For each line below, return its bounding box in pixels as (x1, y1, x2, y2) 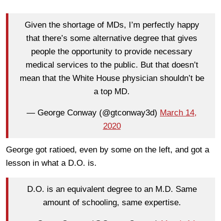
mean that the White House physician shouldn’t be (19, 74, 204, 83)
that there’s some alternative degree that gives (26, 34, 197, 43)
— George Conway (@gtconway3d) (27, 108, 160, 118)
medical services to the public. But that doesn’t (25, 60, 198, 70)
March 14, (160, 108, 197, 118)
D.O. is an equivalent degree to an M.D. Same (27, 184, 197, 194)
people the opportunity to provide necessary (31, 47, 192, 57)
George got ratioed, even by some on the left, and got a (6, 145, 209, 154)
